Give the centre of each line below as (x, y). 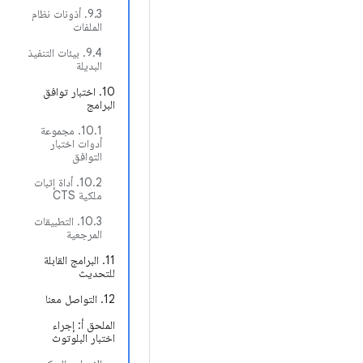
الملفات (88, 27)
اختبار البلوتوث (83, 338)
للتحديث (97, 273)
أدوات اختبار (76, 143)
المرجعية (84, 234)
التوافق (87, 156)
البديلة (89, 66)
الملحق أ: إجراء (84, 325)
